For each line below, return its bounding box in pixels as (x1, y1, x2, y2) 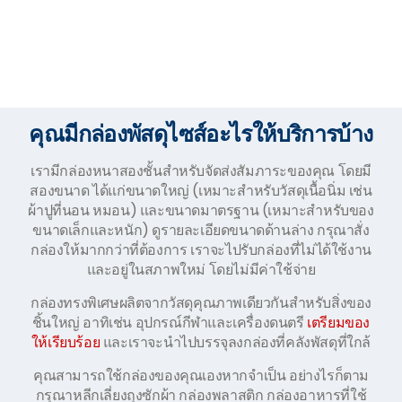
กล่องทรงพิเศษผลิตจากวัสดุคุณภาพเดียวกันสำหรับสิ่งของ (30, 293, 371, 313)
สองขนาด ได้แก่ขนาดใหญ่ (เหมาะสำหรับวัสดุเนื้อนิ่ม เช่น (30, 180, 372, 201)
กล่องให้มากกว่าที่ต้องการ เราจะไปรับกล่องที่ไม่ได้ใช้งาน (31, 240, 371, 260)
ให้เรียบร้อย (31, 332, 100, 353)
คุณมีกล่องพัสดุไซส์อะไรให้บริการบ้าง (29, 118, 373, 150)
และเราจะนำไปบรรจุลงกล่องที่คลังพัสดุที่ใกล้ (100, 332, 371, 353)
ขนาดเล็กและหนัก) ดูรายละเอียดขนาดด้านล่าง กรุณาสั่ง (32, 220, 370, 240)
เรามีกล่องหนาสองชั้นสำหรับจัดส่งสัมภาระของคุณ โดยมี (31, 161, 371, 181)
